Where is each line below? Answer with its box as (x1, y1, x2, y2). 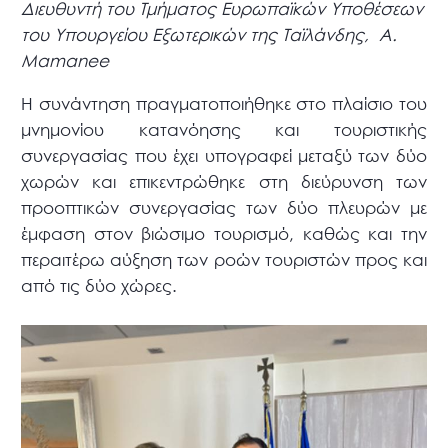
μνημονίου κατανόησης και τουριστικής (21, 118, 427, 140)
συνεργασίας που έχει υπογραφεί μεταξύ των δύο (21, 144, 427, 166)
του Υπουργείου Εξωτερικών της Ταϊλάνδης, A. (21, 23, 398, 45)
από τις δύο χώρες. (21, 274, 178, 296)
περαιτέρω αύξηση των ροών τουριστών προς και (21, 248, 427, 270)
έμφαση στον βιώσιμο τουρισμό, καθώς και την (21, 222, 427, 244)
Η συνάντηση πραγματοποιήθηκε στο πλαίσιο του (21, 92, 427, 114)
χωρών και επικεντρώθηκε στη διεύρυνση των (21, 170, 427, 192)
